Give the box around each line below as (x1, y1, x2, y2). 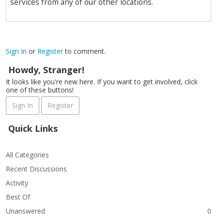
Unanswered (6, 206, 45, 216)
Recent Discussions (6, 164, 67, 174)
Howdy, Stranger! (8, 64, 84, 76)
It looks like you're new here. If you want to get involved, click (6, 77, 198, 87)
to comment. (63, 46, 106, 56)
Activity (6, 178, 28, 188)
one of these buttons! (6, 85, 74, 95)
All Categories (6, 150, 49, 160)
